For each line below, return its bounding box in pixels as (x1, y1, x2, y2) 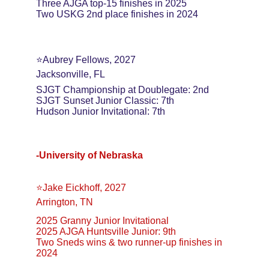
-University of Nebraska (36, 150, 143, 160)
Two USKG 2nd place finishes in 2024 (36, 9, 198, 19)
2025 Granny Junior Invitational (36, 216, 169, 226)
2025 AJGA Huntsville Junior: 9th (36, 226, 176, 237)
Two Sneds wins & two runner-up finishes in (36, 237, 225, 247)
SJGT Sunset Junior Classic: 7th (36, 95, 174, 106)
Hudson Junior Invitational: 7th (36, 106, 165, 116)
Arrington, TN (36, 197, 93, 207)
